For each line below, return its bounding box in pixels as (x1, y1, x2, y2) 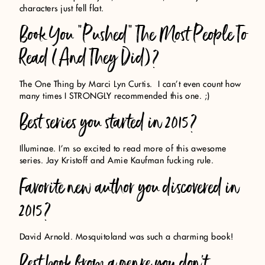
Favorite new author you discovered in (19, 172, 240, 202)
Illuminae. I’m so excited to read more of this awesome (19, 145, 227, 154)
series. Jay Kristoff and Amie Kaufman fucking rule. (19, 157, 214, 166)
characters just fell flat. (19, 4, 104, 13)
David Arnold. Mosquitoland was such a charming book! (19, 232, 234, 241)
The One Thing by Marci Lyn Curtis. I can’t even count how (19, 80, 241, 89)
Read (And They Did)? (19, 42, 160, 73)
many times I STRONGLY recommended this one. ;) (19, 92, 210, 101)
